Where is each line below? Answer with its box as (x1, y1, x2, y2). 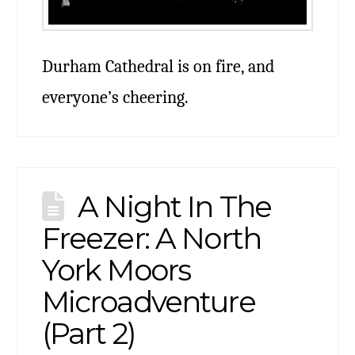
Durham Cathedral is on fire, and (41, 55, 274, 76)
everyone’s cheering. (41, 86, 189, 107)
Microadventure (41, 283, 255, 319)
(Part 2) (41, 315, 136, 351)
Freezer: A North (41, 219, 261, 256)
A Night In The (78, 188, 272, 224)
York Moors (41, 251, 191, 288)
